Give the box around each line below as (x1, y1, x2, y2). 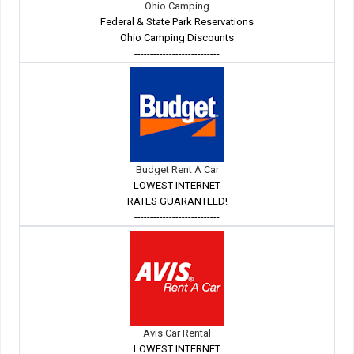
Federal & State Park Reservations (100, 16, 254, 28)
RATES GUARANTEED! (126, 195, 228, 208)
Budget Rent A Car (135, 164, 219, 176)
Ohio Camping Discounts (120, 32, 234, 44)
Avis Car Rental (143, 327, 211, 340)
